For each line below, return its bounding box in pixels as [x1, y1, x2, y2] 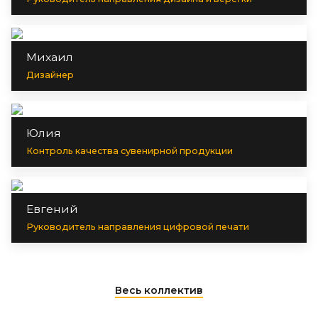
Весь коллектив [115, 283, 203, 297]
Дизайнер [26, 69, 74, 80]
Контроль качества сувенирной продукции [26, 145, 233, 156]
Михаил [26, 50, 73, 64]
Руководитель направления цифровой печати [26, 221, 249, 232]
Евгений [26, 202, 78, 216]
